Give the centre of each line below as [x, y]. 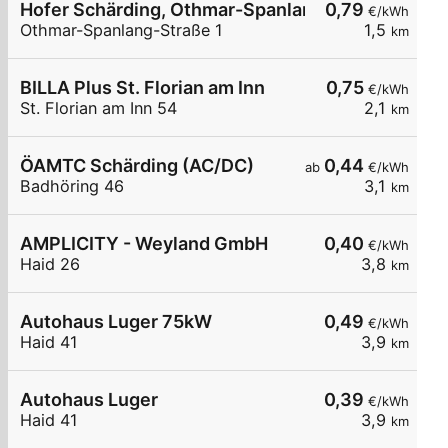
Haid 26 [50, 264]
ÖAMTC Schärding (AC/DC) [137, 166]
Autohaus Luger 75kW [116, 322]
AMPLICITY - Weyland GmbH [144, 244]
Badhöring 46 [72, 186]
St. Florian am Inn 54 [98, 108]
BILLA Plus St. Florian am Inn [142, 88]
